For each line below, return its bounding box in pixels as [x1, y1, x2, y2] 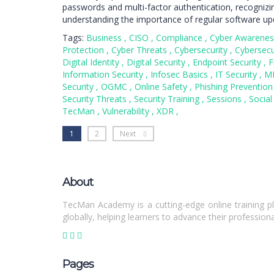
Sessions [207, 93, 244, 105]
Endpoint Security [193, 56, 264, 68]
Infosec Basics [150, 68, 210, 80]
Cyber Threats [111, 44, 169, 56]
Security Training [134, 93, 202, 105]
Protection [62, 44, 106, 56]
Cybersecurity [174, 44, 230, 56]
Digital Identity [62, 56, 122, 68]
